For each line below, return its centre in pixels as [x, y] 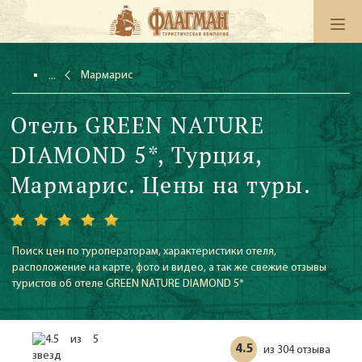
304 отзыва [304, 350]
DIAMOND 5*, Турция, [137, 155]
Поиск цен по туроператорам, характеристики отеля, [144, 252]
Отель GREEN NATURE [138, 125]
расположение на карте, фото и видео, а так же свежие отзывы [169, 268]
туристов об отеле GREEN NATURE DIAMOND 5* [128, 284]
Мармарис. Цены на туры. [161, 185]
